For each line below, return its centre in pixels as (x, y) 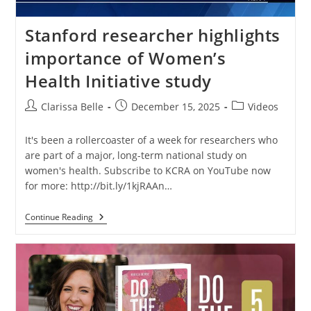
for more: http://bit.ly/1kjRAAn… (98, 186)
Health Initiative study (118, 81)
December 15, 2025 (175, 107)
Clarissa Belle (72, 107)
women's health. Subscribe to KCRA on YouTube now (148, 171)
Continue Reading (59, 217)
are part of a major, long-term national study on (136, 155)
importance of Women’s (125, 58)
